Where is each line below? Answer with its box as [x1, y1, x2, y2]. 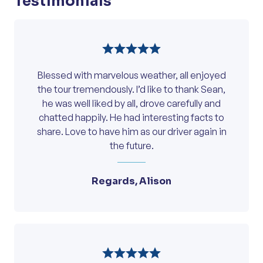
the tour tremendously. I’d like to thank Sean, [38, 83, 225, 96]
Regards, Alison [92, 175, 171, 188]
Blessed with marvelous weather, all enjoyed [37, 69, 226, 82]
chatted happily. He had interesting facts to [39, 112, 224, 124]
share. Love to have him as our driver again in [36, 126, 227, 138]
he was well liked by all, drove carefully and [42, 97, 221, 110]
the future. [109, 140, 154, 152]
